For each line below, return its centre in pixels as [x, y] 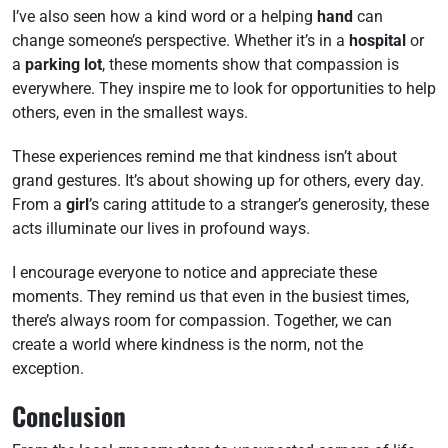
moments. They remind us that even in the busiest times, [210, 296]
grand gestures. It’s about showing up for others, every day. [218, 180]
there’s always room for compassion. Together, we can [202, 320]
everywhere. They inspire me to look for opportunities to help [224, 88]
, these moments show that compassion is [250, 64]
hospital [377, 40]
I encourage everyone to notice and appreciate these [194, 272]
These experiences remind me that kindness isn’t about [204, 156]
